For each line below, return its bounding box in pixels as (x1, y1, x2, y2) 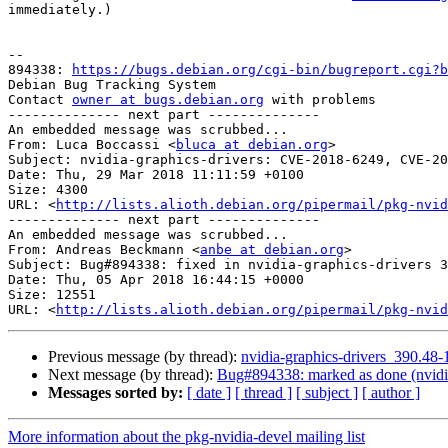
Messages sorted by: (48, 384, 183, 402)
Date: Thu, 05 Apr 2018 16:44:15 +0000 (8, 272, 304, 288)
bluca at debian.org (176, 137, 328, 153)
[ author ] (362, 384, 420, 402)
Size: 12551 (8, 287, 96, 303)
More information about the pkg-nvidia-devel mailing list (8, 428, 365, 446)
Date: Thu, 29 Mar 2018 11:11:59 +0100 (8, 167, 304, 183)
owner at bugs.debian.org (72, 92, 264, 108)
